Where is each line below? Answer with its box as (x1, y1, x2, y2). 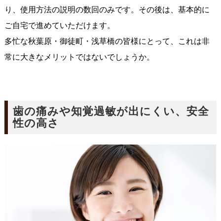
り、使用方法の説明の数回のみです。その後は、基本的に (4, 5, 210, 14)
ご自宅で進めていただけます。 (4, 21, 115, 30)
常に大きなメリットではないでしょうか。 (4, 52, 154, 61)
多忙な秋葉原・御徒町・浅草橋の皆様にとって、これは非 (4, 37, 210, 45)
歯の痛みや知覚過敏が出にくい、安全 (12, 105, 209, 117)
